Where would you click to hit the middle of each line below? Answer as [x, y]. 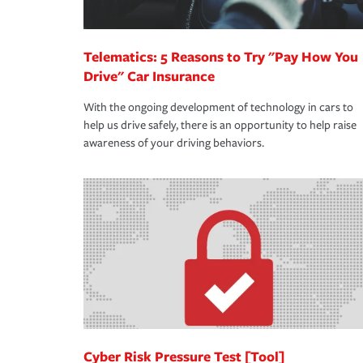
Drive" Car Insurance [149, 76]
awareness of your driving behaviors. [174, 143]
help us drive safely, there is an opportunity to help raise [220, 126]
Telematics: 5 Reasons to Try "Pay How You [221, 57]
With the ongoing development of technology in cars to [218, 108]
